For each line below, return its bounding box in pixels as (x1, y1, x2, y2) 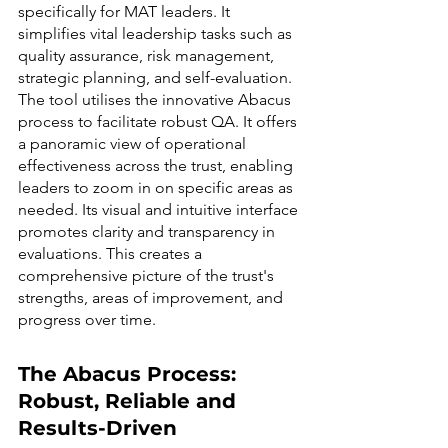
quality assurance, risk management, (18, 46, 278, 66)
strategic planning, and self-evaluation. (18, 68, 292, 88)
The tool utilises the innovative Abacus (18, 90, 295, 110)
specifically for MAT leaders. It (18, 2, 234, 22)
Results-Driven (18, 416, 177, 441)
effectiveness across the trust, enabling (18, 156, 297, 176)
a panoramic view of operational (18, 134, 250, 154)
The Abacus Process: (18, 362, 242, 387)
